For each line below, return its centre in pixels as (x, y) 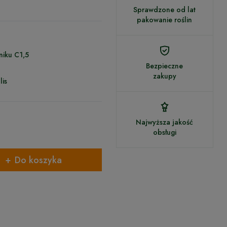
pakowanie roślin (165, 20)
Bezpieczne (165, 66)
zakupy (164, 76)
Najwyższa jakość (165, 122)
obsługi (164, 132)
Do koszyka (38, 160)
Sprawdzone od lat (165, 10)
